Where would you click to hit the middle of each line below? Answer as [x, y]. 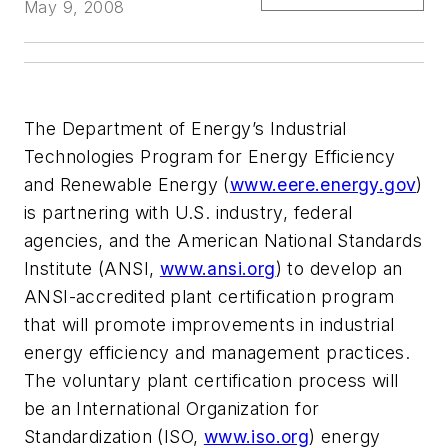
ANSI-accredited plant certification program [209, 297]
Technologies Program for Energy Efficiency [210, 157]
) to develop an [339, 269]
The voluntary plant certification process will [211, 381]
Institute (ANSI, [92, 269]
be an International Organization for [172, 409]
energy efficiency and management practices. [217, 353]
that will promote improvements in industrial [209, 325]
